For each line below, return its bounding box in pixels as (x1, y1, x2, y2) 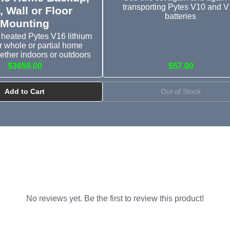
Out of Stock (161, 87, 201, 96)
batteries (165, 11, 197, 21)
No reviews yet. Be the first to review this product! (26, 194, 204, 203)
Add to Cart (5, 87, 45, 96)
